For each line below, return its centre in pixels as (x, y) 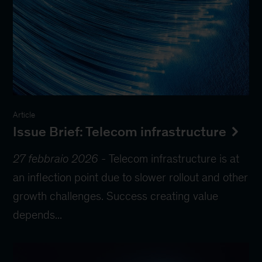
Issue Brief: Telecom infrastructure (120, 131)
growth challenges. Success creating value (116, 196)
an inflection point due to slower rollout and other (131, 177)
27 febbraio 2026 (56, 158)
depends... (38, 214)
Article (24, 115)
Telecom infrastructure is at (174, 158)
